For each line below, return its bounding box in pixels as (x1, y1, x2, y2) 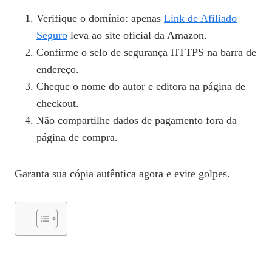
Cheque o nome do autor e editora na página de (36, 80, 245, 93)
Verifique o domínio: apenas (36, 12, 164, 25)
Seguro (36, 29, 67, 42)
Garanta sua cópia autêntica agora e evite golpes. (15, 168, 230, 180)
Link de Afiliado (164, 12, 237, 25)
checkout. (36, 97, 79, 110)
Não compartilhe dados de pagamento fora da (36, 114, 237, 127)
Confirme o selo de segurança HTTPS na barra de (36, 46, 256, 59)
